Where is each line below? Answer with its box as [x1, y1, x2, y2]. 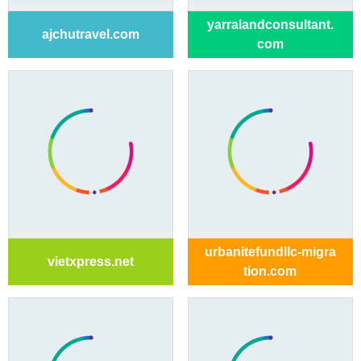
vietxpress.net [48, 255, 134, 268]
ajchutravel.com [42, 27, 139, 41]
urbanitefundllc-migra [204, 245, 336, 259]
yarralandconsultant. [206, 18, 334, 31]
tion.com [243, 264, 297, 278]
